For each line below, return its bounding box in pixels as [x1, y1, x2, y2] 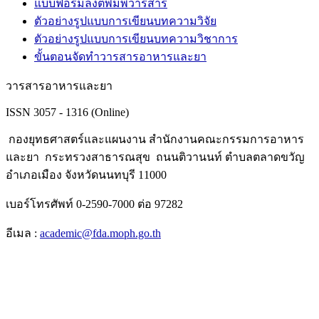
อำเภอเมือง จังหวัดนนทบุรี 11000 [6, 169, 167, 182]
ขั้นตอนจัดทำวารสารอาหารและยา [34, 51, 206, 63]
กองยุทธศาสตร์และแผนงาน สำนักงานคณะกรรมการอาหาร [6, 133, 304, 146]
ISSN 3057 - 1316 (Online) [6, 106, 129, 119]
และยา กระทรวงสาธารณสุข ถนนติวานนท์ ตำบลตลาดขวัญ [6, 151, 305, 164]
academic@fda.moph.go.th [40, 227, 161, 240]
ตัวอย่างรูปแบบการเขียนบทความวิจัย [34, 15, 216, 28]
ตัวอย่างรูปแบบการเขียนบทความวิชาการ [34, 33, 238, 46]
